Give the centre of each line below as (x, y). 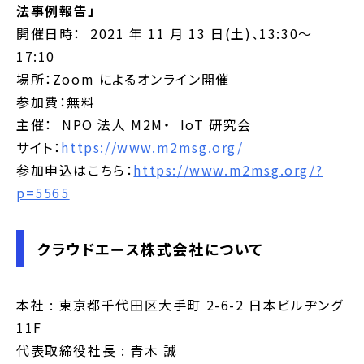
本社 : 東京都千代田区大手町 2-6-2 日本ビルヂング (180, 304)
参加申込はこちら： (75, 169)
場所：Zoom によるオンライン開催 (123, 78)
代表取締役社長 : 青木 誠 (97, 350)
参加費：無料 (56, 101)
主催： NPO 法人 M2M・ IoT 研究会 (141, 124)
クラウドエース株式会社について (151, 248)
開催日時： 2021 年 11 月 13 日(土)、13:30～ (165, 33)
